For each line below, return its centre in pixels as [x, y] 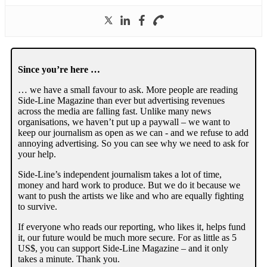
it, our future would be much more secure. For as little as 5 [127, 237]
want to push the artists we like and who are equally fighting [131, 195]
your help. [37, 154]
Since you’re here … [59, 69]
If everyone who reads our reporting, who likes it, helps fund [132, 226]
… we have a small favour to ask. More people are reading [128, 89]
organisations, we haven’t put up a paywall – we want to [124, 122]
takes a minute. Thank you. [69, 259]
